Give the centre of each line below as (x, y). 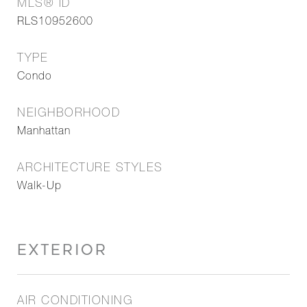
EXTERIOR (62, 250)
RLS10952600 (55, 23)
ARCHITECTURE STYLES (90, 169)
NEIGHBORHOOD (69, 114)
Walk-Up (39, 187)
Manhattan (44, 132)
